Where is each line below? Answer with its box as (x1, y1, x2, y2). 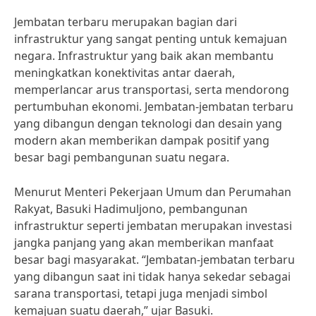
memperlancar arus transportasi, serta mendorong (14, 82, 289, 97)
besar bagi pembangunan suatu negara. (14, 150, 229, 165)
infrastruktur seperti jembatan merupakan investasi (14, 218, 292, 233)
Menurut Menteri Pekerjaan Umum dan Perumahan (14, 184, 291, 200)
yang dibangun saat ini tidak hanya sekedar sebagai (14, 269, 291, 284)
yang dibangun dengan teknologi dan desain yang (14, 116, 282, 131)
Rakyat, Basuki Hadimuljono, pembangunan (14, 201, 248, 217)
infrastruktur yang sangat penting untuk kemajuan (14, 31, 287, 47)
